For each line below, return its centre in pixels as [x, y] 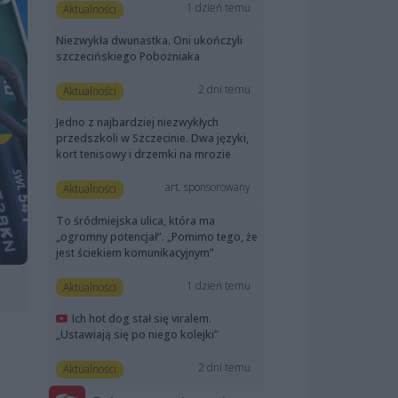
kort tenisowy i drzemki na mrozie [143, 155]
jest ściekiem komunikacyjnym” [135, 252]
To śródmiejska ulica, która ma [135, 220]
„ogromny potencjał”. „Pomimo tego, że [157, 236]
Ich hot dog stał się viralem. [142, 318]
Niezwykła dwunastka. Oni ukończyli [149, 41]
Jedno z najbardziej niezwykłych [137, 123]
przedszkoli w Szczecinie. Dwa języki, [152, 139]
